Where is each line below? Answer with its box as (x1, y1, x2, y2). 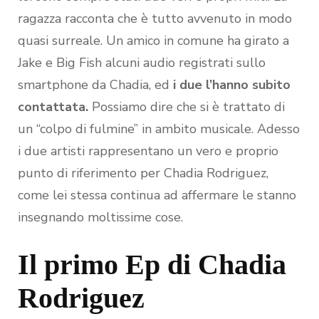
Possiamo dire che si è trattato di (88, 98, 285, 116)
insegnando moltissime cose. (18, 209, 183, 226)
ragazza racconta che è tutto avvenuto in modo (18, 10, 292, 28)
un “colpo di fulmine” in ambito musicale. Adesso (18, 120, 300, 138)
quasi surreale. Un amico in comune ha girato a (18, 32, 289, 50)
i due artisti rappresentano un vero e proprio (18, 142, 278, 160)
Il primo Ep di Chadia (18, 249, 286, 281)
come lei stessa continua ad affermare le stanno (18, 187, 296, 204)
